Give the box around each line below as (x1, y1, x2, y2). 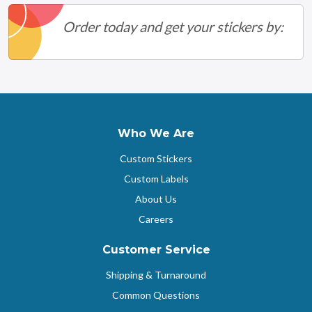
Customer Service (102, 242, 210, 256)
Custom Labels (123, 172, 189, 185)
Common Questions (112, 288, 200, 301)
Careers (139, 212, 173, 225)
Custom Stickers (120, 152, 192, 164)
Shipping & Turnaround (106, 268, 206, 281)
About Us (135, 192, 177, 205)
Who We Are (118, 126, 194, 140)
